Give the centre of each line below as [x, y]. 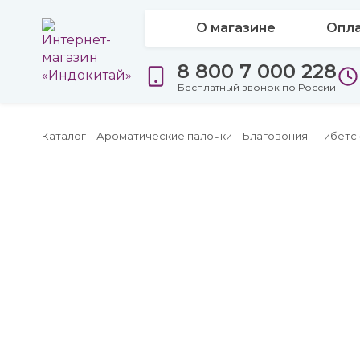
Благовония [275, 136]
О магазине [235, 28]
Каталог [64, 136]
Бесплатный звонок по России [257, 87]
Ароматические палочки [164, 136]
